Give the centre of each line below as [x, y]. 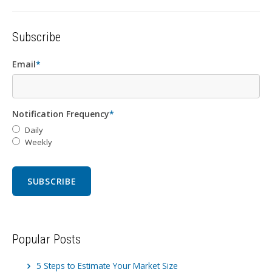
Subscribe [36, 37]
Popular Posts [46, 239]
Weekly [39, 142]
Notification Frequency [61, 114]
